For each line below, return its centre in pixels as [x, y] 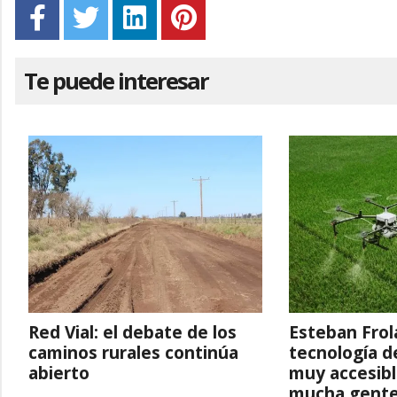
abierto [59, 373]
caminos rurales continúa [133, 352]
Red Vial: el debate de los [132, 332]
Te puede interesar [116, 81]
